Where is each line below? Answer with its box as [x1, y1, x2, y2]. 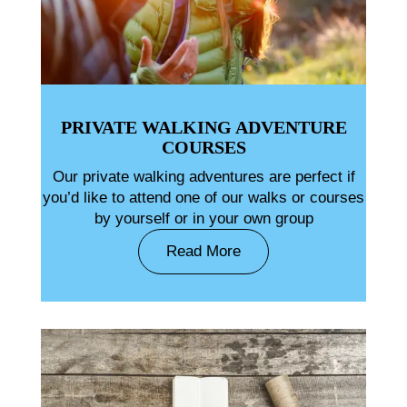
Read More [166, 243, 241, 261]
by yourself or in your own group [94, 210, 313, 228]
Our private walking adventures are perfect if [52, 168, 355, 186]
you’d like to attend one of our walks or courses [43, 189, 364, 207]
